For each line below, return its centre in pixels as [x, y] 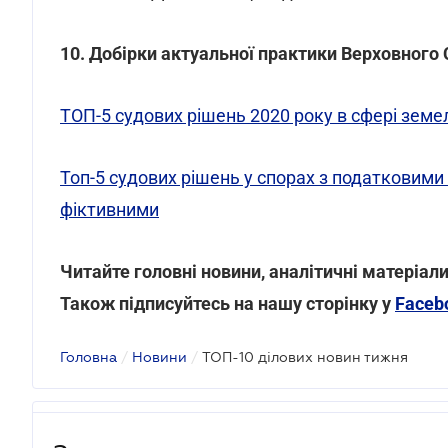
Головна [88, 357]
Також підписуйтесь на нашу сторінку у [227, 303]
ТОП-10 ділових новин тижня [305, 357]
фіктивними [109, 209]
